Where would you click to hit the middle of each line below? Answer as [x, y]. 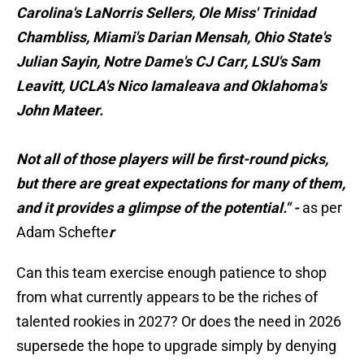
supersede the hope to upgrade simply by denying [176, 346]
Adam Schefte [63, 232]
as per [321, 208]
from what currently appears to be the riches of [167, 297]
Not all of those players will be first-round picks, [172, 159]
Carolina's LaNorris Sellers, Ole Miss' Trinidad [166, 13]
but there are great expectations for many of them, [181, 184]
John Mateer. [60, 110]
